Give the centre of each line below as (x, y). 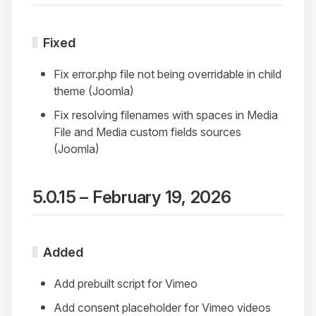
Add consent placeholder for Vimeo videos (162, 307)
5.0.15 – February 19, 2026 (132, 197)
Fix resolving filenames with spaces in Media (166, 115)
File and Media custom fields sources (147, 132)
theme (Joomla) (94, 91)
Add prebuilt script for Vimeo (126, 283)
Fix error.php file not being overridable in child (168, 74)
